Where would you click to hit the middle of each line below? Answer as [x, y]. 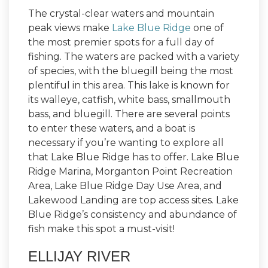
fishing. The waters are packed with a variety [134, 56]
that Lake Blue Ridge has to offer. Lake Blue [134, 157]
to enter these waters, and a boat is [112, 128]
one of [208, 28]
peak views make [70, 28]
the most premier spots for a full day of [121, 42]
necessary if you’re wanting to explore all [126, 142]
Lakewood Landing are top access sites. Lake [133, 200]
